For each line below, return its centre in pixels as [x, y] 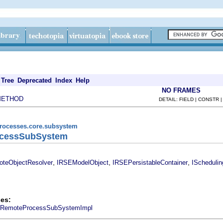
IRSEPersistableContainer [150, 162]
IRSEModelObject [83, 162]
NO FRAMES [181, 90]
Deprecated [35, 80]
